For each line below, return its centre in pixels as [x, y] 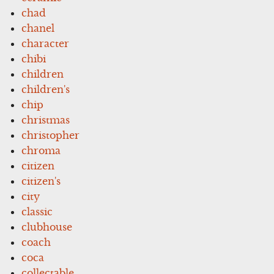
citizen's [41, 181]
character [46, 43]
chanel [38, 28]
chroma [41, 150]
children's [46, 89]
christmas [46, 120]
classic [37, 211]
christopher [51, 135]
